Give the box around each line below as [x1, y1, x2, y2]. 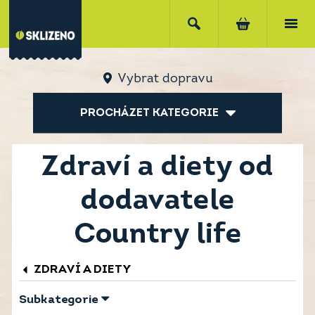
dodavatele [80, 187, 235, 216]
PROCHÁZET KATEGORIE [79, 107, 219, 119]
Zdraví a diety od [41, 153, 274, 182]
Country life [73, 221, 242, 250]
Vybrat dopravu [117, 72, 212, 86]
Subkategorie [19, 294, 98, 306]
